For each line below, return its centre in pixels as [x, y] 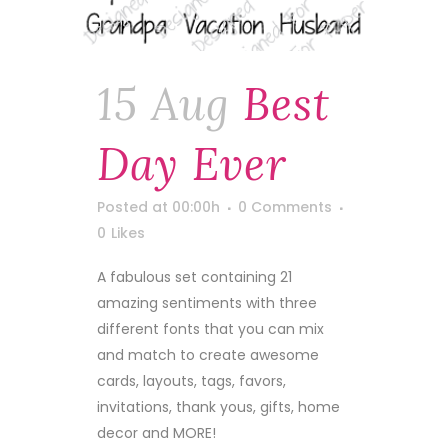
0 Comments [285, 206]
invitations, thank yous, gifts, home [218, 406]
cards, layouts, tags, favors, [191, 380]
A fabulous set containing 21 [194, 276]
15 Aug [163, 103]
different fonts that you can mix [210, 328]
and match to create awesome [208, 354]
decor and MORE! [156, 432]
